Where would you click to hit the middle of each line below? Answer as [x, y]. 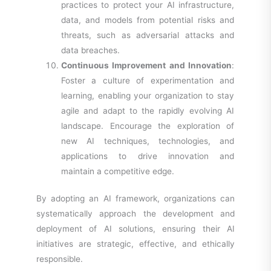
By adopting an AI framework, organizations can [135, 199]
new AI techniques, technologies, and [148, 141]
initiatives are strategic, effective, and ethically [135, 244]
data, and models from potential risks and [148, 20]
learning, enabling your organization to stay [148, 95]
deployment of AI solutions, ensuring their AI [135, 229]
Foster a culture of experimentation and [148, 80]
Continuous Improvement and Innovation [147, 65]
